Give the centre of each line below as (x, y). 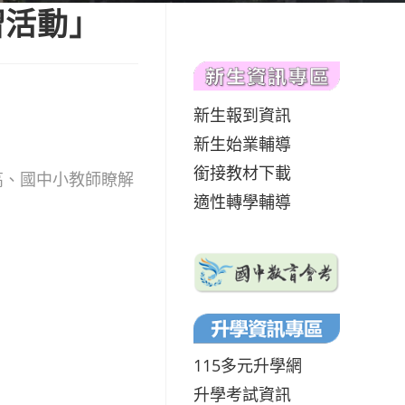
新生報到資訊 (242, 114)
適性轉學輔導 (242, 201)
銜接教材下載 (242, 172)
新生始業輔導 (242, 143)
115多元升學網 (248, 365)
